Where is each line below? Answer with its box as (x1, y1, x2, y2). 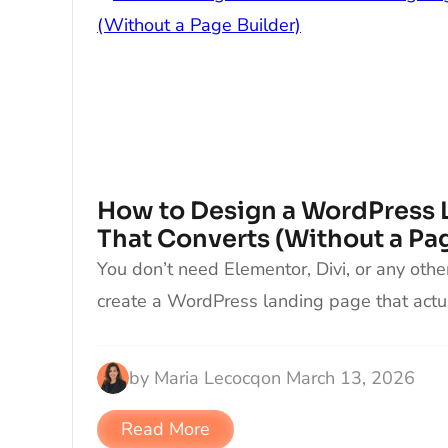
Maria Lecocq (154, 366, 261, 390)
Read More (121, 417, 210, 442)
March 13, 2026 (286, 366, 415, 390)
